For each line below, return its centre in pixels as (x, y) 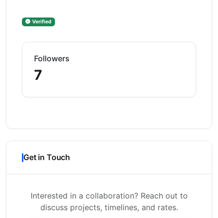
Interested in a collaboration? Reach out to (109, 196)
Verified (42, 22)
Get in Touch (47, 157)
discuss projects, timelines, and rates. (109, 207)
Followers (52, 58)
